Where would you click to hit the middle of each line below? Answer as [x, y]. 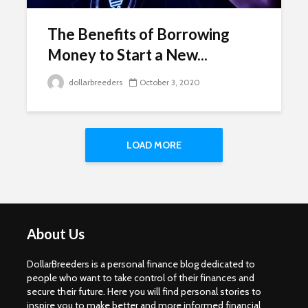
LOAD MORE [154, 145]
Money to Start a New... [128, 55]
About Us [56, 234]
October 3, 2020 [170, 82]
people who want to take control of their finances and [141, 278]
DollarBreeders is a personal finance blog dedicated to [141, 264]
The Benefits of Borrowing [139, 34]
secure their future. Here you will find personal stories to [144, 291]
